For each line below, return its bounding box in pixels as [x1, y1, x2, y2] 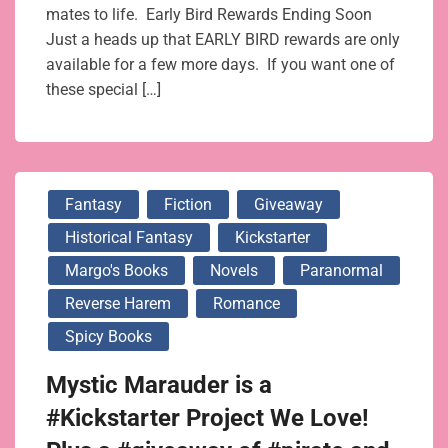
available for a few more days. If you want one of [46, 55, 395, 75]
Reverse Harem [65, 294, 171, 314]
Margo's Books [65, 261, 168, 281]
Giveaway [254, 195, 323, 215]
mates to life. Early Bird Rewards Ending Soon [46, 5, 376, 25]
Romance [213, 294, 280, 314]
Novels [210, 261, 258, 281]
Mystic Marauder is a [46, 371, 272, 400]
